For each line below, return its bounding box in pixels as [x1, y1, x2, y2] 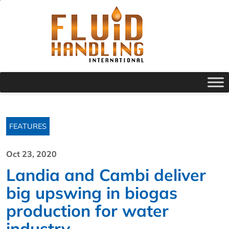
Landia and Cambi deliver [6, 165, 206, 185]
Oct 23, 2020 [6, 149, 57, 159]
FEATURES [9, 122, 47, 131]
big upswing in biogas [6, 182, 177, 203]
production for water [6, 200, 169, 221]
